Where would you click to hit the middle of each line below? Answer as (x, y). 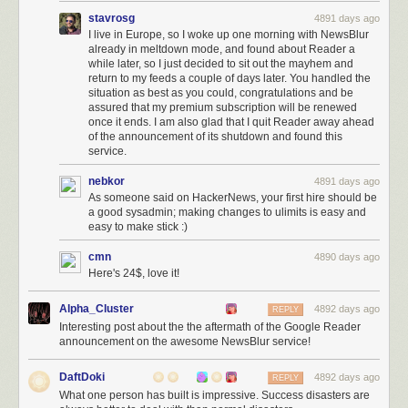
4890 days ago (347, 257)
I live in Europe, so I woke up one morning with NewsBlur (229, 35)
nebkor (107, 181)
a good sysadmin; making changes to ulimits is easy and (227, 212)
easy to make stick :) (138, 227)
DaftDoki (82, 377)
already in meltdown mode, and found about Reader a (222, 49)
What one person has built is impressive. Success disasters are (214, 395)
